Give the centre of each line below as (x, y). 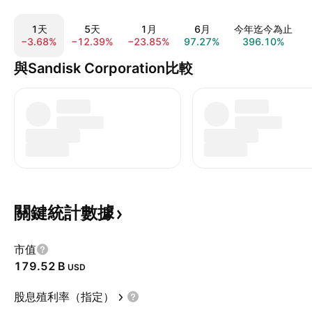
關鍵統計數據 (64, 213)
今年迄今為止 (263, 29)
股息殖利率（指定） (64, 297)
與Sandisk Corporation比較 (103, 68)
